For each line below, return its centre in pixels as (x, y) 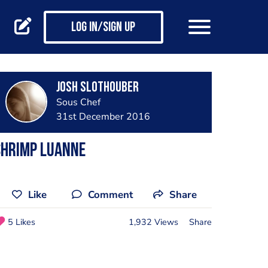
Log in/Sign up (103, 28)
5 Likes (21, 222)
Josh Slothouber (97, 88)
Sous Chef (78, 102)
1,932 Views (153, 222)
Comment (110, 195)
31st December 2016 (103, 117)
